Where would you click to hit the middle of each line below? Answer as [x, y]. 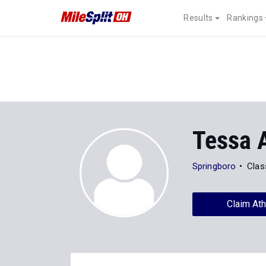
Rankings [245, 18]
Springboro [214, 166]
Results [198, 18]
